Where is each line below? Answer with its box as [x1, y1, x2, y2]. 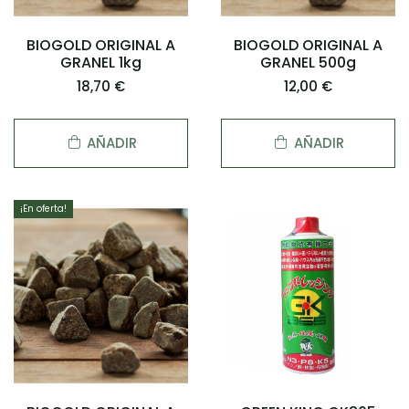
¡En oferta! [20, 203, 67, 215]
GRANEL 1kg [60, 51, 142, 73]
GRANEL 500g [259, 51, 356, 73]
